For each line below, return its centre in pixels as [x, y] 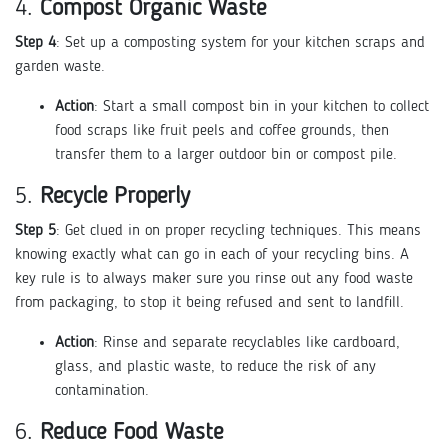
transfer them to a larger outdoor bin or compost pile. [226, 154]
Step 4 [35, 42]
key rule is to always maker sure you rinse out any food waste [214, 278]
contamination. [102, 390]
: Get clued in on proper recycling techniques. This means [238, 230]
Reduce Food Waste [131, 432]
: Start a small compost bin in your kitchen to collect [261, 106]
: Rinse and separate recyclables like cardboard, [247, 342]
